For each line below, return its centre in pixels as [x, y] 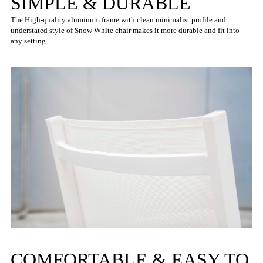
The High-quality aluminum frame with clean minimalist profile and [118, 19]
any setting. [29, 41]
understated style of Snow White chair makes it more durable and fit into [125, 30]
